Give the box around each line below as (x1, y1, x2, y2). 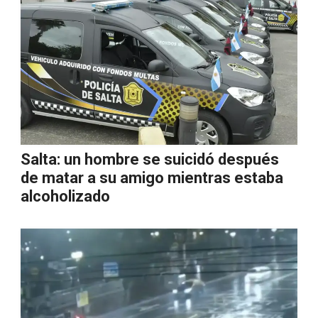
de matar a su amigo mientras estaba (21, 169, 283, 187)
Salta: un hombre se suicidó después (21, 150, 279, 168)
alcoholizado (21, 187, 110, 205)
